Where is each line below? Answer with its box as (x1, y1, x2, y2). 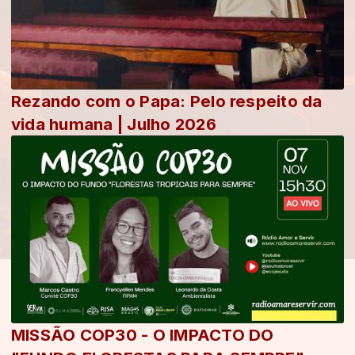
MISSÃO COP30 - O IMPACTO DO (11, 324, 274, 345)
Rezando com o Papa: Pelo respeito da (11, 91, 323, 112)
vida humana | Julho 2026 (11, 114, 216, 135)
